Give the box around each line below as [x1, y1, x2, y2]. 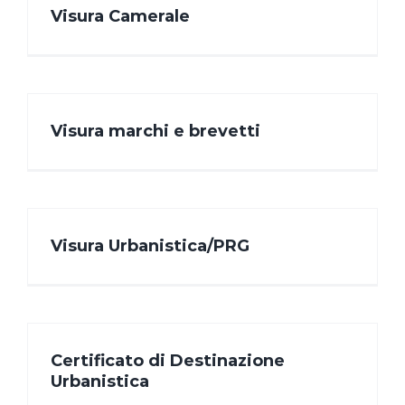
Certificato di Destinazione [51, 351, 285, 372]
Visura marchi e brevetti [51, 121, 260, 142]
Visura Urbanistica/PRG [51, 236, 250, 257]
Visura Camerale [51, 6, 190, 27]
